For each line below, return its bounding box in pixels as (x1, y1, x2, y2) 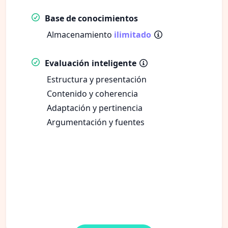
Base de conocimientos (45, 12, 138, 24)
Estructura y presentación (47, 73, 147, 85)
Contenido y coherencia (47, 88, 138, 99)
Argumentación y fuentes (47, 116, 145, 128)
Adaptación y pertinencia (47, 102, 142, 113)
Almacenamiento (47, 28, 114, 40)
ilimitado (114, 28, 151, 40)
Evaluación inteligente (45, 57, 136, 69)
